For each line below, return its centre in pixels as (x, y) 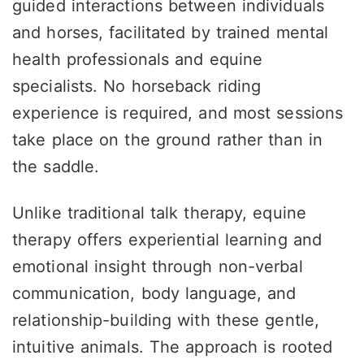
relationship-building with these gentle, (166, 321)
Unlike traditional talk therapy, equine (159, 213)
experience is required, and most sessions (178, 113)
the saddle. (56, 167)
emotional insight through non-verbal (158, 267)
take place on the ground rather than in (167, 140)
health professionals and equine (138, 60)
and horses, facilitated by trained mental (171, 33)
